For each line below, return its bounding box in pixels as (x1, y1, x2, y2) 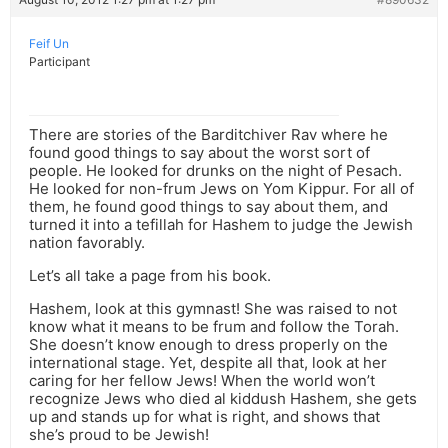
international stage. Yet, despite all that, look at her (29, 353, 387, 373)
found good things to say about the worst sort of (29, 143, 370, 163)
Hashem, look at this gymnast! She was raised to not (29, 299, 397, 319)
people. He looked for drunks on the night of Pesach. (29, 161, 402, 181)
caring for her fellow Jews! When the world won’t (29, 371, 375, 391)
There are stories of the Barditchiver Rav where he (29, 125, 388, 145)
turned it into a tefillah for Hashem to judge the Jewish (29, 215, 413, 235)
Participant (29, 54, 90, 70)
